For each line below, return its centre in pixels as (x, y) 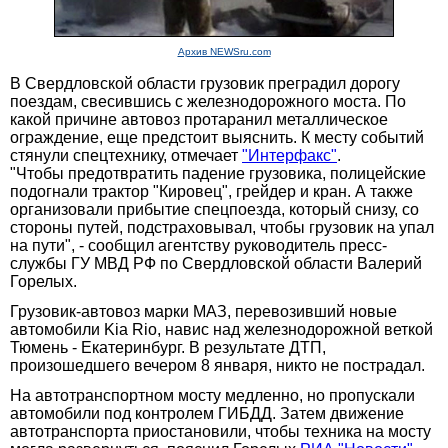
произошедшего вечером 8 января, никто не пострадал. (217, 365)
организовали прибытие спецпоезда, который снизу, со (214, 209)
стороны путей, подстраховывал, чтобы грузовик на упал (222, 227)
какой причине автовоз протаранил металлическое (199, 119)
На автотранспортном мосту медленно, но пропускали (212, 395)
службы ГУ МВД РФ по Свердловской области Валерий (216, 263)
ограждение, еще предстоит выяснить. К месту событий (217, 137)
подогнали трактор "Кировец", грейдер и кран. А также (211, 191)
